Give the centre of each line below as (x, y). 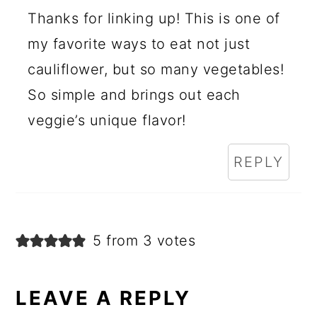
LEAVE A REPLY (104, 298)
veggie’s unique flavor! (107, 120)
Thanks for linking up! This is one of (154, 18)
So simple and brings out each (134, 95)
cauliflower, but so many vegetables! (156, 69)
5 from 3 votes (144, 241)
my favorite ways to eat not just (139, 44)
